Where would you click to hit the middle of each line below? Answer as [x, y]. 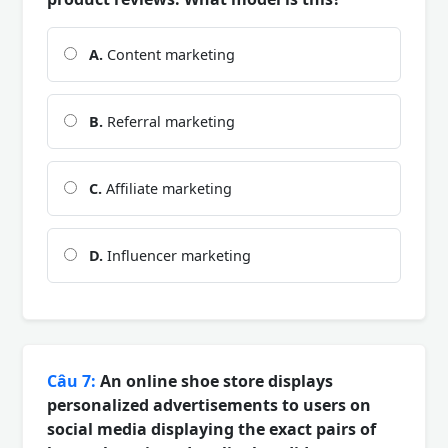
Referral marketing [169, 121]
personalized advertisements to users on [209, 404]
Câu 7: [71, 380]
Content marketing [169, 54]
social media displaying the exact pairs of [211, 428]
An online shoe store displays [214, 380]
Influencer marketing [177, 255]
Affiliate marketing [167, 188]
